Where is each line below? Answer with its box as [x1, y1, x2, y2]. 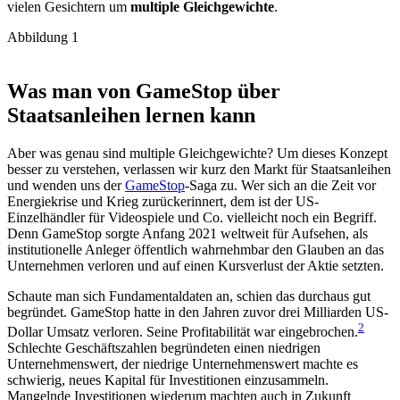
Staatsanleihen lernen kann [7, 103, 255, 127]
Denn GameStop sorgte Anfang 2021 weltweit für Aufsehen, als [7, 225, 368, 241]
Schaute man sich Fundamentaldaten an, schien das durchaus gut [7, 287, 371, 304]
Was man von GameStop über [7, 79, 280, 103]
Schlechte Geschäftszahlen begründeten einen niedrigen [7, 339, 321, 355]
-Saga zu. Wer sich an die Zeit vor [185, 177, 376, 193]
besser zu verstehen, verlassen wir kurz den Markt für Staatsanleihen [7, 161, 391, 177]
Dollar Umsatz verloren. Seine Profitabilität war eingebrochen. [7, 323, 358, 339]
